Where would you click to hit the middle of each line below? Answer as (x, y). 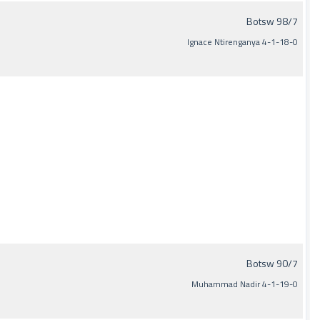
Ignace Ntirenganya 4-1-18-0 (242, 42)
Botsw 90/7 (272, 263)
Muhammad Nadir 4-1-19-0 (245, 284)
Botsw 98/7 (272, 21)
